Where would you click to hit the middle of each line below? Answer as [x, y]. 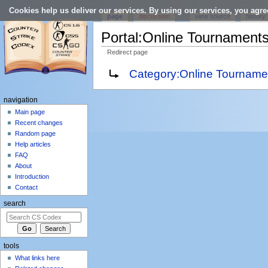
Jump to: [117, 59]
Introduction [32, 177]
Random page [36, 134]
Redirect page [128, 52]
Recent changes [39, 123]
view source [212, 16]
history [256, 16]
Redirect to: [121, 70]
